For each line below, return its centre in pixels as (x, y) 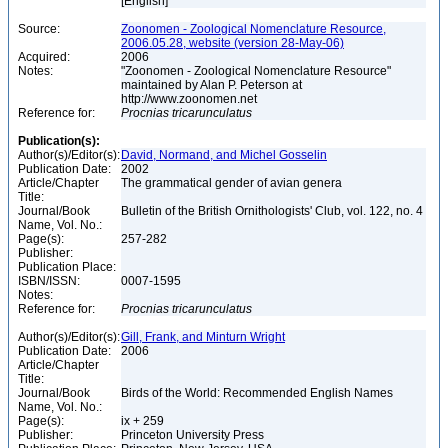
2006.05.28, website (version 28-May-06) (232, 43)
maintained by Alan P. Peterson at (211, 85)
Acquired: (44, 57)
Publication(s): (59, 141)
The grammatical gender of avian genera (233, 183)
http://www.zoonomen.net (190, 99)
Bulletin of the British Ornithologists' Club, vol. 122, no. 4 (273, 211)
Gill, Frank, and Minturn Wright (203, 337)
